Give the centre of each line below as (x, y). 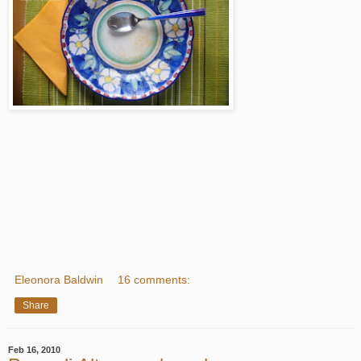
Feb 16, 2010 (34, 349)
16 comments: (154, 279)
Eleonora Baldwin (59, 279)
